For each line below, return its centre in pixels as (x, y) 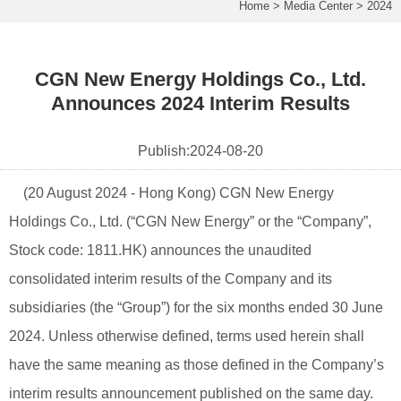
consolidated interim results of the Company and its (171, 278)
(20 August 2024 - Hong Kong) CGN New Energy (171, 192)
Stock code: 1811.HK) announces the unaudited (160, 250)
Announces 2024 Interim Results (200, 103)
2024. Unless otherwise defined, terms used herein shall (187, 336)
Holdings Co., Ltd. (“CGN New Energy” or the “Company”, (190, 221)
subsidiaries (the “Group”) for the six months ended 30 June (196, 307)
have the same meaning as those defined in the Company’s (196, 364)
